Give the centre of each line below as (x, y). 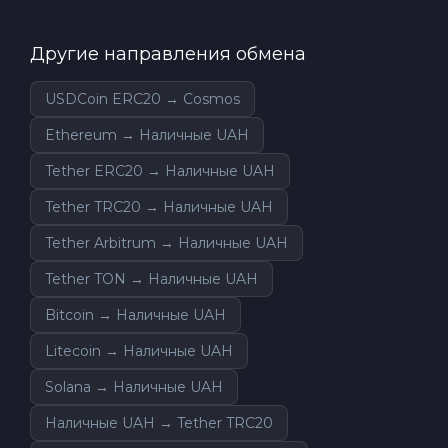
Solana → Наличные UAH (134, 386)
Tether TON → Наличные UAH (151, 278)
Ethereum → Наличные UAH (147, 134)
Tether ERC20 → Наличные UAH (160, 170)
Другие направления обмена (168, 53)
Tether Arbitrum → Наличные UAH (166, 242)
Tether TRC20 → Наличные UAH (159, 206)
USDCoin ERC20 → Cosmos (142, 98)
